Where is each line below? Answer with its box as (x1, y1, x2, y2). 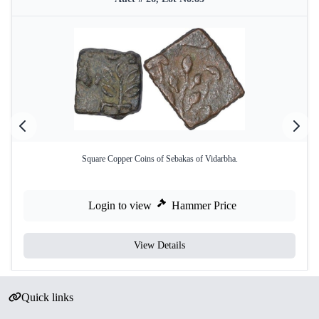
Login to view (88, 199, 152, 211)
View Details (134, 240, 185, 251)
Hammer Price (172, 199, 236, 211)
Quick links (21, 291, 73, 303)
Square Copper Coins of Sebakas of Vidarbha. (81, 154, 238, 164)
